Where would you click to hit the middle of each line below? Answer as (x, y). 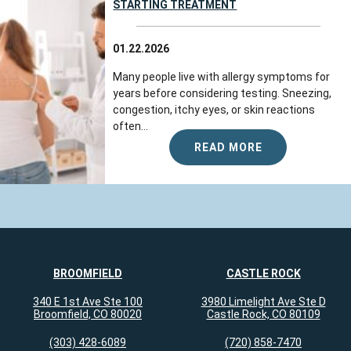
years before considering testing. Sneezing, (223, 94)
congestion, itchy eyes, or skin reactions (214, 110)
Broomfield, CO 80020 (88, 315)
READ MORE (228, 148)
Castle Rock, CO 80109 (263, 315)
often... (131, 127)
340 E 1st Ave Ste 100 (88, 302)
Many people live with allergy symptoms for (222, 77)
